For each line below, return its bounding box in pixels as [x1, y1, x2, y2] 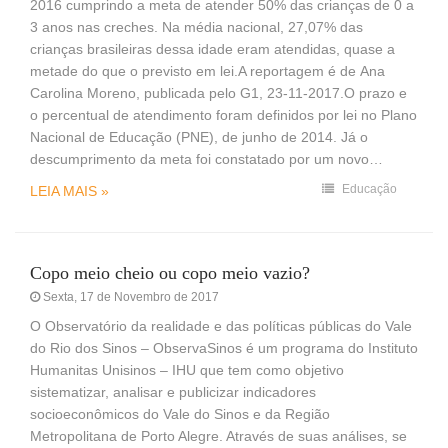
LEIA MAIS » [30, 182, 109, 199]
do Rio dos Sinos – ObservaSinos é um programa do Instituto [30, 339, 418, 356]
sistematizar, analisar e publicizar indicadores [30, 383, 316, 400]
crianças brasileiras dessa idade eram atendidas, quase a [30, 40, 395, 57]
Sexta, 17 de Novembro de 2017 [40, 289, 219, 304]
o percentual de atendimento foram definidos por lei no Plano [30, 106, 417, 123]
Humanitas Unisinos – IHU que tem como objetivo [30, 361, 344, 378]
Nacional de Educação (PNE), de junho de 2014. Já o [30, 128, 368, 145]
